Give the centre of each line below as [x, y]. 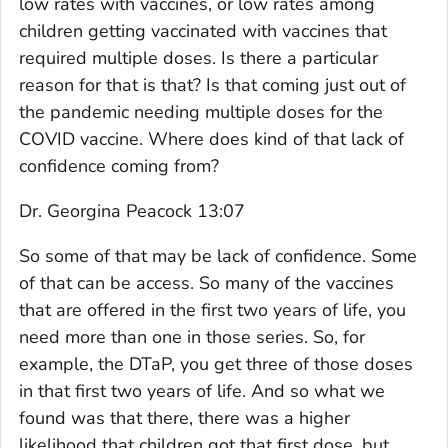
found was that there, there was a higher [184, 417]
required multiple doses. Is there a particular [198, 57]
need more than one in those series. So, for [192, 336]
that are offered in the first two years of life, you [212, 309]
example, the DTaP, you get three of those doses [216, 363]
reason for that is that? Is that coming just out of [212, 84]
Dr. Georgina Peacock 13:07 [132, 210]
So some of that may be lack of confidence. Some [218, 255]
